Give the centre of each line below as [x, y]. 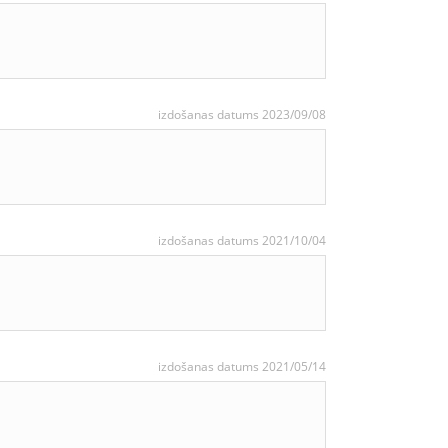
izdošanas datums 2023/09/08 [242, 114]
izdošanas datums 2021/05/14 [242, 366]
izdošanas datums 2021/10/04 [242, 240]
